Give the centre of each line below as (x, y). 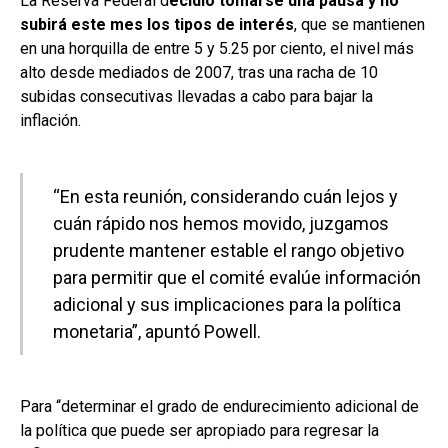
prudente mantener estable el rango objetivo (228, 251)
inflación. (50, 121)
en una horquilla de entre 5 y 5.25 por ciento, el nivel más (217, 49)
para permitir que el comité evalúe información (237, 278)
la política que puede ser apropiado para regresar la (199, 431)
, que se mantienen (359, 25)
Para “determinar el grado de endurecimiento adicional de (219, 407)
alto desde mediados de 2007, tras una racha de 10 (199, 73)
